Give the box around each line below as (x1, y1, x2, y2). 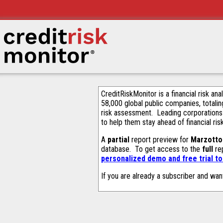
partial (108, 135, 129, 144)
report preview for (129, 135, 191, 144)
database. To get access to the (101, 144, 202, 154)
